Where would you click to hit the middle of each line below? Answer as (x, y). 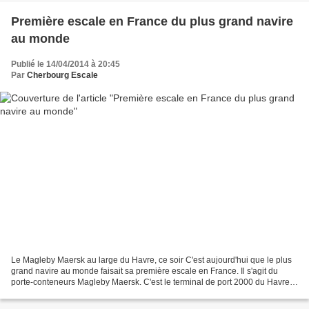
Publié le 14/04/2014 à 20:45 (66, 64)
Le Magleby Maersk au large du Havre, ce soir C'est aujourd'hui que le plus (151, 260)
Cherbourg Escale (62, 76)
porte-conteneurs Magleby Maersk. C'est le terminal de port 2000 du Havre (150, 282)
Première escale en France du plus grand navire (152, 22)
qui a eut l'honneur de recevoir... (71, 293)
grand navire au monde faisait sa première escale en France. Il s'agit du (144, 271)
